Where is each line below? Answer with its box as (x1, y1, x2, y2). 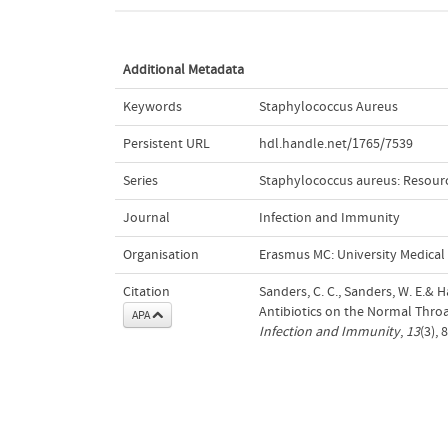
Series (122, 172, 158, 189)
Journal (122, 209, 170, 226)
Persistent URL (122, 135, 210, 152)
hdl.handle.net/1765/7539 (258, 135, 413, 152)
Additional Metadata (122, 61, 244, 78)
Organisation (122, 246, 199, 263)
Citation (122, 283, 170, 300)
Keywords (122, 98, 182, 115)
